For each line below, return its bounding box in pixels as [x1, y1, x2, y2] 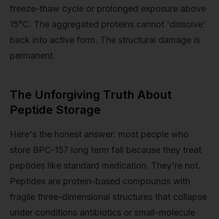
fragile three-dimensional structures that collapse [10, 192, 207, 202]
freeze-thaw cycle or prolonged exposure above [10, 3, 206, 14]
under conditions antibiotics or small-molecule [10, 207, 195, 218]
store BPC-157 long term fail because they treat [10, 145, 201, 155]
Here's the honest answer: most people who [10, 129, 189, 140]
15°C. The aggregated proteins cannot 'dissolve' [10, 19, 206, 29]
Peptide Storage [10, 102, 101, 117]
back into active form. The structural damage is [10, 34, 200, 45]
